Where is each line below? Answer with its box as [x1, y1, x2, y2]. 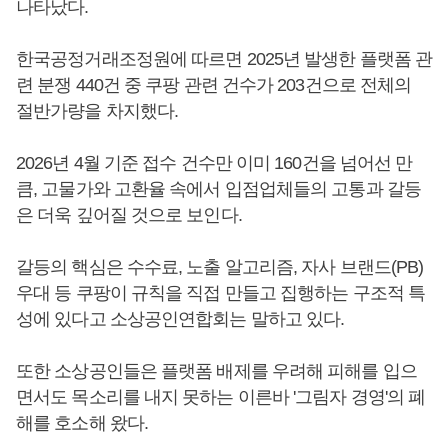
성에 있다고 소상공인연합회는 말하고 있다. [16, 309, 345, 329]
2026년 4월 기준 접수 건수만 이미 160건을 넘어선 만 [16, 153, 413, 173]
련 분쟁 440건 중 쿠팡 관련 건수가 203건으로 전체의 [16, 75, 412, 95]
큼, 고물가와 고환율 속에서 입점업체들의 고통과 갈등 [16, 179, 421, 199]
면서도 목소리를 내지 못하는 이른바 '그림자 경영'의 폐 [16, 387, 426, 407]
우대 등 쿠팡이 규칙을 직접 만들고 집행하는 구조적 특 [16, 283, 425, 303]
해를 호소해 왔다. [16, 413, 153, 433]
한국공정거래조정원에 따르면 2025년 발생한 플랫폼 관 [16, 49, 433, 69]
